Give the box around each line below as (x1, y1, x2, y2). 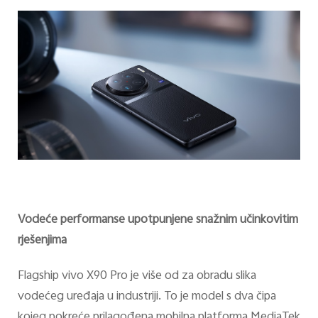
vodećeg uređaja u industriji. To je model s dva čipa (17, 286, 276, 307)
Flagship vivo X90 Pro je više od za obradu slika (17, 265, 256, 286)
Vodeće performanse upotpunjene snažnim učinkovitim (17, 210, 298, 230)
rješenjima (17, 231, 67, 251)
